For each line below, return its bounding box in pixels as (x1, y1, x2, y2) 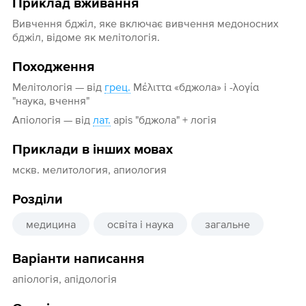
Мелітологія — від (12, 81, 105, 94)
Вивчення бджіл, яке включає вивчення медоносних (12, 17, 279, 30)
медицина (25, 218, 76, 231)
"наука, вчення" (12, 94, 89, 107)
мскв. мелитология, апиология (12, 163, 167, 176)
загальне (204, 218, 250, 231)
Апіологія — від (12, 113, 93, 126)
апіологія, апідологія (12, 273, 117, 286)
